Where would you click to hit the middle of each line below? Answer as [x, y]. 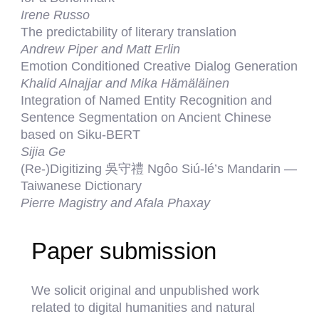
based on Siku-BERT [81, 135]
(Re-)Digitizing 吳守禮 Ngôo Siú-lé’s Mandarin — [159, 169]
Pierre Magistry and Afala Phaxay [116, 203]
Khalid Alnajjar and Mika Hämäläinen [125, 83]
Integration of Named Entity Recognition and [147, 100]
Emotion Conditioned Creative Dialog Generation [159, 66]
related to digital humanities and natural [143, 308]
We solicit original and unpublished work [146, 291]
